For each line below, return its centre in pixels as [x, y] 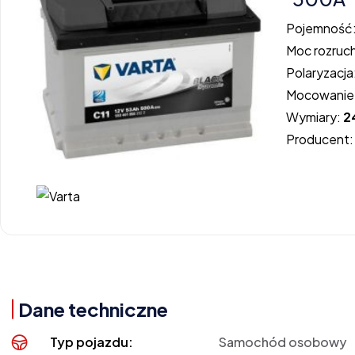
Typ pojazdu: [92, 342]
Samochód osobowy [283, 342]
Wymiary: [315, 117]
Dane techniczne [93, 309]
